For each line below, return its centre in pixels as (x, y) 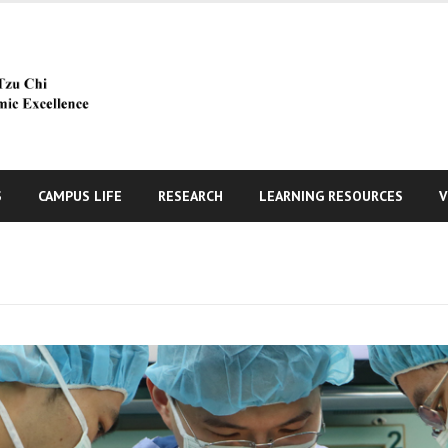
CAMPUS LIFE (80, 195)
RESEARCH (190, 195)
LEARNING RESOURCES (331, 195)
